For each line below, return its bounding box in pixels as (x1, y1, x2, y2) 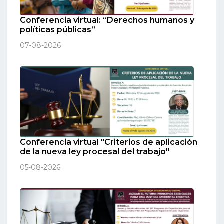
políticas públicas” (20, 24, 95, 34)
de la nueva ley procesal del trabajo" (20, 147, 169, 157)
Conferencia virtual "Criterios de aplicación (20, 137, 197, 147)
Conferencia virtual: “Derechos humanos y (20, 15, 194, 25)
